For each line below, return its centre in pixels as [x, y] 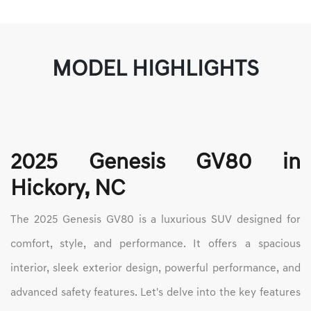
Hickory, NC [68, 190]
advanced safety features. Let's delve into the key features [155, 293]
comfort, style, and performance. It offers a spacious [155, 245]
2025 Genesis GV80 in [155, 163]
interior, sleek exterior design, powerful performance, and [155, 269]
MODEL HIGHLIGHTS [155, 70]
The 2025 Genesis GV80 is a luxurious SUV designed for [155, 220]
